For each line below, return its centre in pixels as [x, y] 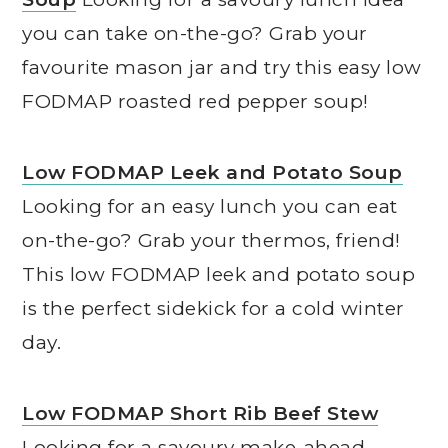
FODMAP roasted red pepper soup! [195, 102]
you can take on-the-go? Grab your [195, 34]
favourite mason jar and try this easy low [222, 68]
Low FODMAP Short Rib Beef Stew [200, 414]
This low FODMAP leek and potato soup [219, 275]
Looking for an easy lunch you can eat [210, 207]
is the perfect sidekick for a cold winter [213, 309]
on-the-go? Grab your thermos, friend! [211, 241]
